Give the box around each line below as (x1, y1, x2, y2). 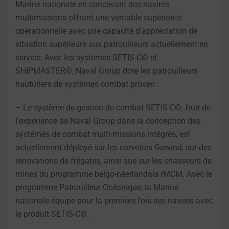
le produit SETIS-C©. (15, 209, 89, 219)
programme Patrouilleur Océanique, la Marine (15, 182, 178, 192)
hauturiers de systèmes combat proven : (15, 79, 159, 89)
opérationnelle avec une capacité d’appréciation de (15, 26, 197, 36)
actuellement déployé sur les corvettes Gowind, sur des (15, 142, 212, 152)
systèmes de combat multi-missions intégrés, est (15, 129, 190, 139)
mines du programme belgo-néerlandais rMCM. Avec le (15, 169, 212, 179)
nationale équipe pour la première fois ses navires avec (15, 195, 213, 205)
